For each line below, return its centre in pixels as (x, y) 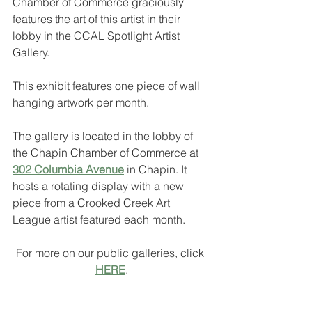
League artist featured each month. (100, 219)
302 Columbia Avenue (68, 169)
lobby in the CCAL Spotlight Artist (97, 35)
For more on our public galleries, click (111, 252)
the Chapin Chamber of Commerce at (107, 152)
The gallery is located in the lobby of (104, 135)
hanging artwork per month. (81, 102)
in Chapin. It (157, 169)
